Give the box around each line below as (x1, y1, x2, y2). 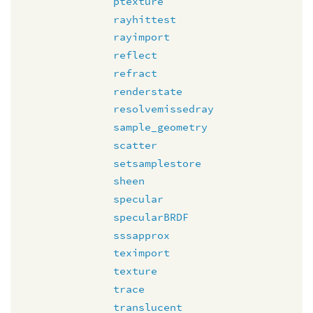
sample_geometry (113, 120, 208, 133)
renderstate (113, 84, 182, 98)
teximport (113, 246, 170, 260)
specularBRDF (113, 210, 189, 224)
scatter (113, 138, 157, 152)
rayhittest (113, 12, 176, 26)
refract (113, 66, 157, 80)
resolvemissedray (113, 102, 214, 116)
